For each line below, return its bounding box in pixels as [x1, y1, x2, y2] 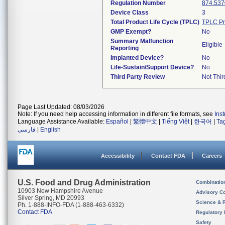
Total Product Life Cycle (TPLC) [110, 19, 199, 26]
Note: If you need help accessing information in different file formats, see [18, 110, 214, 118]
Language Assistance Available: [18, 118, 106, 125]
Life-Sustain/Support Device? [110, 64, 194, 71]
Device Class [110, 9, 149, 16]
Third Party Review [110, 73, 165, 80]
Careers [202, 153, 222, 159]
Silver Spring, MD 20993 [18, 194, 84, 201]
